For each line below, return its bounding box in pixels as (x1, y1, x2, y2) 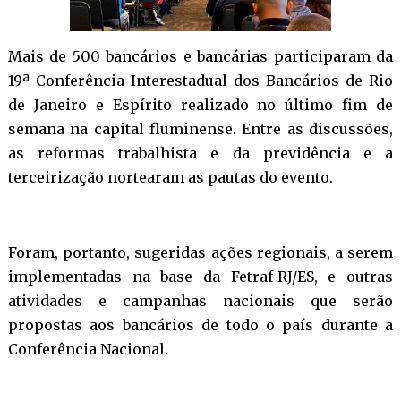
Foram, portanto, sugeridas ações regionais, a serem (7, 243, 394, 261)
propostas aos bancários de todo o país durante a (7, 315, 394, 334)
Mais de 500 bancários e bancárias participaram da (7, 47, 394, 65)
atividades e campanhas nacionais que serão (7, 291, 394, 310)
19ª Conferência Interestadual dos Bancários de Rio (7, 71, 394, 90)
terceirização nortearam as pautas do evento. (7, 167, 333, 186)
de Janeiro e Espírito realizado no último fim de (7, 95, 394, 114)
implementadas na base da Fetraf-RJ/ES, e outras (7, 267, 394, 286)
